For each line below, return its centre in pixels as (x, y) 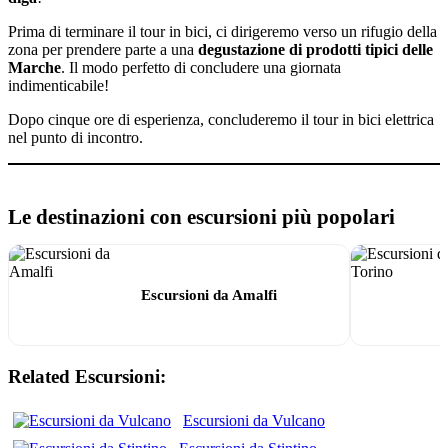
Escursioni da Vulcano (254, 420)
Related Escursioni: (87, 377)
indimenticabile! (58, 86)
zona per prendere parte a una (103, 50)
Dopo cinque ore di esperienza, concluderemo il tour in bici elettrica (221, 120)
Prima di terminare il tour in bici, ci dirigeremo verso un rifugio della (222, 32)
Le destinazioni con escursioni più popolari (201, 217)
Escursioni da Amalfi (209, 295)
